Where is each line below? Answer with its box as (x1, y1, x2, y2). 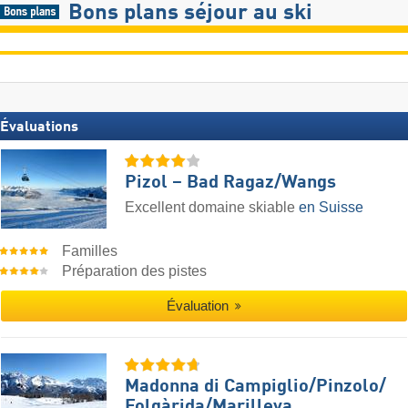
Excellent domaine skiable (125, 199, 299, 215)
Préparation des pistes (62, 262, 208, 279)
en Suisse (299, 199, 363, 215)
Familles (62, 242, 118, 259)
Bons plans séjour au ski (67, 2, 312, 25)
